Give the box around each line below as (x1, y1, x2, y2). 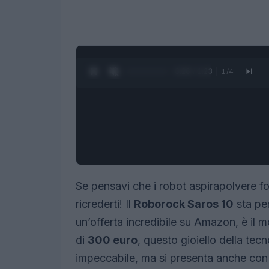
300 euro (88, 234, 138, 246)
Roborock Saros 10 (134, 198, 234, 210)
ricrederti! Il (76, 198, 134, 210)
